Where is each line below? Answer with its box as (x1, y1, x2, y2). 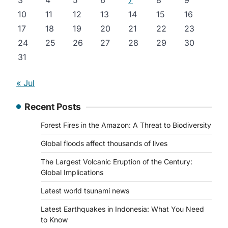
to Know (41, 215, 68, 224)
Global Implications (41, 168, 103, 177)
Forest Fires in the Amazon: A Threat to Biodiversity (41, 121, 211, 129)
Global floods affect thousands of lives (41, 139, 167, 148)
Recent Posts (24, 101, 81, 112)
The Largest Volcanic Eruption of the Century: (41, 157, 192, 166)
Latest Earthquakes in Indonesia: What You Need (41, 205, 204, 213)
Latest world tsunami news (41, 186, 129, 195)
